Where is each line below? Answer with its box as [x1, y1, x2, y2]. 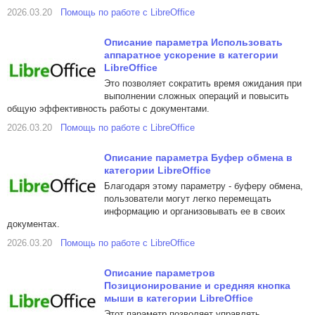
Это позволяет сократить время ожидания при [104, 78, 302, 89]
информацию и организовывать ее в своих [104, 206, 285, 217]
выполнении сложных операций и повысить [104, 91, 289, 101]
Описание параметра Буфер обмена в [104, 152, 292, 163]
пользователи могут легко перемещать [104, 193, 271, 204]
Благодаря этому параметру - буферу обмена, [104, 181, 303, 191]
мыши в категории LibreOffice [104, 292, 253, 304]
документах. [7, 219, 60, 229]
